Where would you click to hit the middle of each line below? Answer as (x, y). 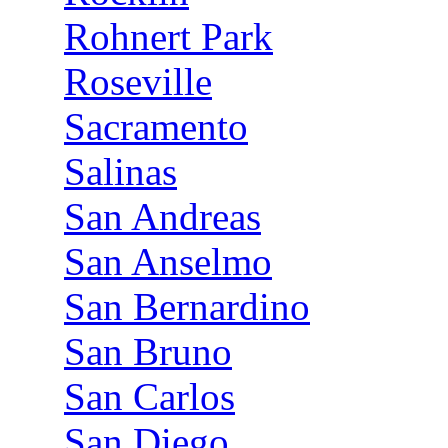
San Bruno (148, 351)
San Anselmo (168, 261)
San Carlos (149, 396)
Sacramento (156, 126)
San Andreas (162, 216)
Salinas (120, 171)
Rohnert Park (168, 36)
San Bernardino (187, 306)
